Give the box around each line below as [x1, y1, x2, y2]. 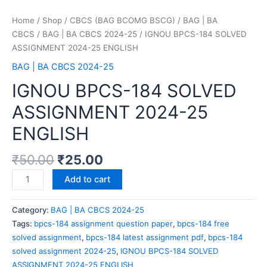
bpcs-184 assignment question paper [34, 219, 173, 229]
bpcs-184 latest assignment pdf [86, 232, 204, 243]
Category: [12, 205, 51, 215]
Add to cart [64, 174, 110, 185]
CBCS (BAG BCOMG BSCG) [70, 15, 175, 25]
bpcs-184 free [177, 219, 229, 229]
